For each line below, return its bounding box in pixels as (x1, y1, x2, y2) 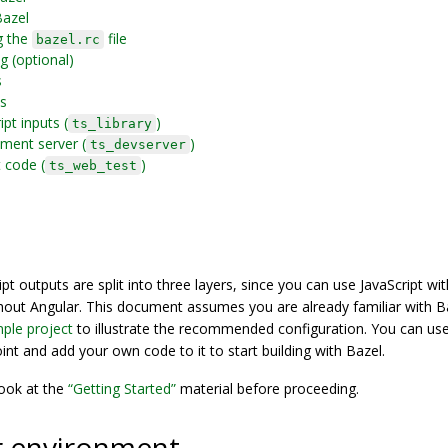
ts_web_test (49, 158, 137, 173)
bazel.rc (36, 32, 100, 47)
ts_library (72, 116, 152, 131)
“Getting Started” (68, 379, 176, 398)
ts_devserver (90, 137, 186, 152)
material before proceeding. (176, 379, 359, 398)
